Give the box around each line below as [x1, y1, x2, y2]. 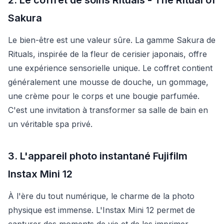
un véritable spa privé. [8, 118, 92, 129]
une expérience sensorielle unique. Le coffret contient [8, 62, 212, 73]
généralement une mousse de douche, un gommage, [8, 76, 208, 87]
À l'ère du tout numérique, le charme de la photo [8, 190, 194, 201]
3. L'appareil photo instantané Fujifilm [8, 149, 187, 162]
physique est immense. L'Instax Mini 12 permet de [8, 204, 195, 215]
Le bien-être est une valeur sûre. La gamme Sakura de [8, 34, 215, 45]
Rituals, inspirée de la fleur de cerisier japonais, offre [8, 48, 207, 59]
